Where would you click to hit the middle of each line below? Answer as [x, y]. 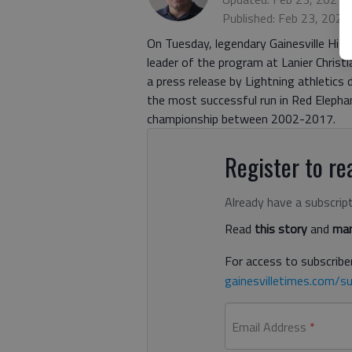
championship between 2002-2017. [241, 119]
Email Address [269, 327]
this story [280, 229]
